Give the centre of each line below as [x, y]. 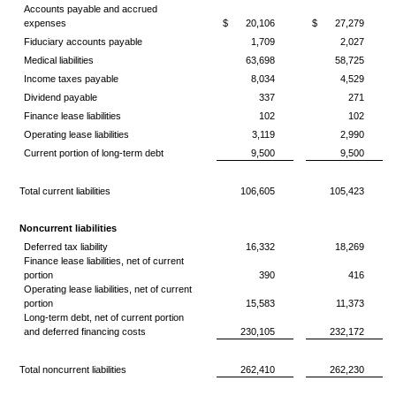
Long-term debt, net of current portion [103, 317]
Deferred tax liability [65, 247]
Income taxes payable [71, 79]
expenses [45, 23]
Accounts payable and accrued [90, 9]
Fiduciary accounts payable [83, 42]
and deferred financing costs [84, 331]
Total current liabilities [65, 191]
